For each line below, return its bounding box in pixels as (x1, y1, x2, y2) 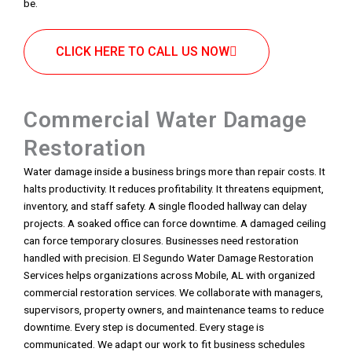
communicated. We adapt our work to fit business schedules (24, 338, 305, 350)
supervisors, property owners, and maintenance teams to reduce (24, 303, 324, 316)
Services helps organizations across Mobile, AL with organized (24, 269, 315, 281)
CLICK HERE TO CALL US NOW (56, 44, 229, 59)
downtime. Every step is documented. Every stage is (24, 321, 264, 333)
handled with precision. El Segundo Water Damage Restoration (24, 251, 313, 264)
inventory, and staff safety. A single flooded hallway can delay (24, 200, 306, 212)
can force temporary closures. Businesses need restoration (24, 234, 299, 247)
